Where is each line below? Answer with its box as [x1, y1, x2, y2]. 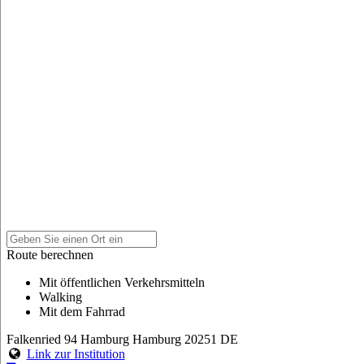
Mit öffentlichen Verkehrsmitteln [39, 275, 205, 290]
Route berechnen [6, 248, 93, 262]
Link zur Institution [26, 347, 125, 362]
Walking [39, 290, 82, 305]
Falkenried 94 [6, 332, 77, 347]
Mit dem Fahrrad [39, 305, 125, 319]
